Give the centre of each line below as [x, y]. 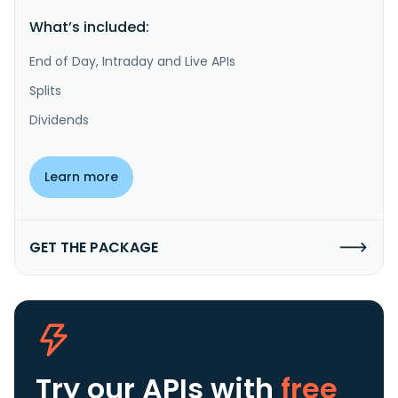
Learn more [81, 176]
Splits [45, 90]
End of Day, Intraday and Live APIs [132, 61]
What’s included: [89, 27]
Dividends [59, 119]
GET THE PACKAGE [94, 247]
